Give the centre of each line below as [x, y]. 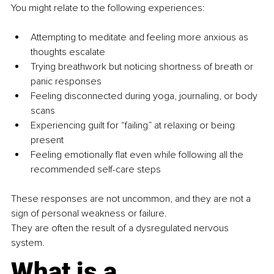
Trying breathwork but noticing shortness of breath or [143, 67]
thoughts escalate [68, 52]
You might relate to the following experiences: [108, 8]
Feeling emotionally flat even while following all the [138, 155]
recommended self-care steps [96, 170]
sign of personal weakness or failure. [89, 214]
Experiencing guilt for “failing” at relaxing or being [134, 126]
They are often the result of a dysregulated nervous [121, 228]
